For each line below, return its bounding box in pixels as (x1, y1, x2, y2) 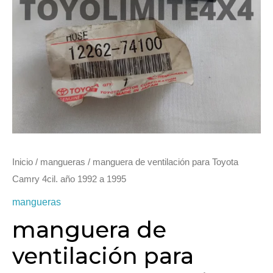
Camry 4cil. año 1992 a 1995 (12, 174, 126, 185)
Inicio (12, 157, 33, 168)
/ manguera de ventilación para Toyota (85, 157, 238, 168)
